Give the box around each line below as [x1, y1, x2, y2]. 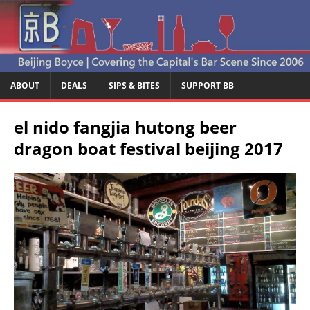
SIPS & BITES [109, 79, 160, 91]
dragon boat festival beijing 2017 [14, 136, 283, 160]
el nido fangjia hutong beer [14, 115, 237, 138]
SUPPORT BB [181, 79, 234, 91]
